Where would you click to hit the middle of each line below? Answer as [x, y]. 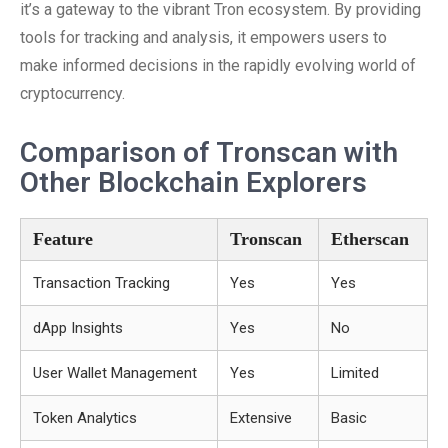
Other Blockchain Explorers [193, 182]
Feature [63, 239]
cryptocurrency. [72, 93]
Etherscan [370, 239]
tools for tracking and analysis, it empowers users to [203, 37]
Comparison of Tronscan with [209, 152]
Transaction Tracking [101, 283]
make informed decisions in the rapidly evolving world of [218, 65]
